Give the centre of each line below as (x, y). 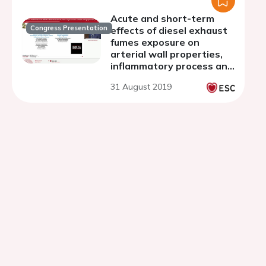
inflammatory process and (172, 66)
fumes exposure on (155, 42)
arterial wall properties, (167, 54)
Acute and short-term (162, 18)
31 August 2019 (141, 87)
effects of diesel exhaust (169, 30)
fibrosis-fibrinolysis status (172, 78)
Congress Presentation (69, 28)
